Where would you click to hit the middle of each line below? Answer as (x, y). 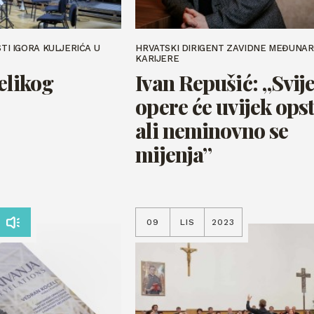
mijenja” (174, 154)
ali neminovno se (212, 130)
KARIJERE (157, 59)
